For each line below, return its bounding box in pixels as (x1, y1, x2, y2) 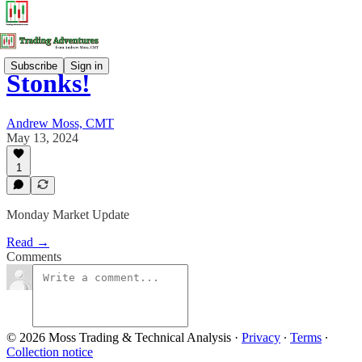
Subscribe (11, 59, 57, 72)
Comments (6, 250, 61, 263)
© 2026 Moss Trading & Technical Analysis (6, 330, 231, 344)
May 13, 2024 (6, 130, 78, 145)
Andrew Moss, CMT (6, 116, 114, 130)
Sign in (70, 59, 103, 72)
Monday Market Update (6, 208, 129, 221)
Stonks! (6, 69, 90, 99)
